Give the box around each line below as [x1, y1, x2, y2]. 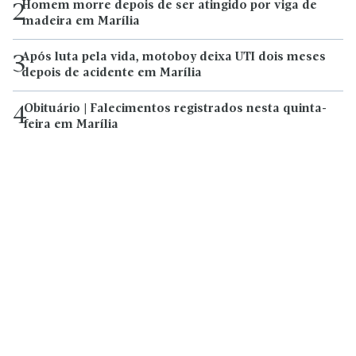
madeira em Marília [22, 15, 141, 29]
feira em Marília [24, 118, 119, 132]
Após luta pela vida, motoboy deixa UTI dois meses [21, 51, 326, 64]
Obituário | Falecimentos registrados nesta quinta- [24, 103, 327, 116]
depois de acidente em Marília [21, 67, 202, 80]
